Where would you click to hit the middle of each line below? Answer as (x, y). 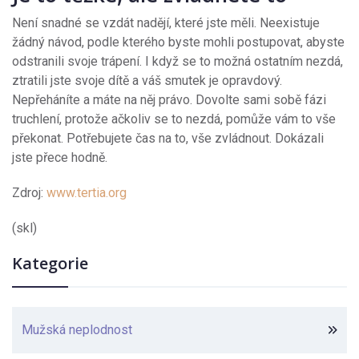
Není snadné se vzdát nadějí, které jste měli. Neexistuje (166, 23)
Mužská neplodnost (77, 330)
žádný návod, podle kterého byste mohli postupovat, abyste (178, 42)
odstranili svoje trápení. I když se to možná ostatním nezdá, (177, 62)
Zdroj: (29, 193)
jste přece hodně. (60, 158)
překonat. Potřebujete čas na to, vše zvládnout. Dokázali (168, 139)
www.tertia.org (87, 193)
